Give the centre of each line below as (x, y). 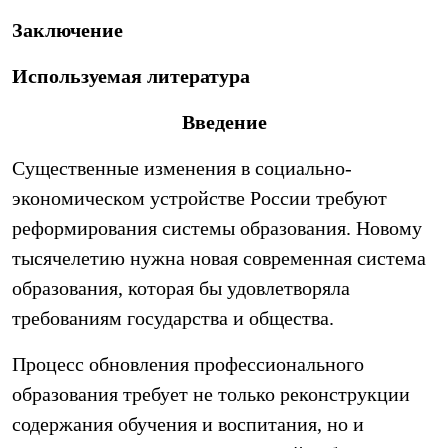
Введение (224, 122)
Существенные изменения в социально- (182, 168)
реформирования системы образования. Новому (217, 228)
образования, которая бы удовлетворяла (181, 288)
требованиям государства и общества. (173, 318)
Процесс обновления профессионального (188, 364)
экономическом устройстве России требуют (199, 198)
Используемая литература (131, 76)
